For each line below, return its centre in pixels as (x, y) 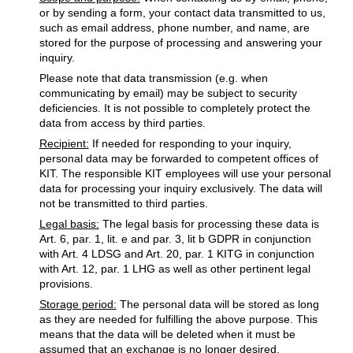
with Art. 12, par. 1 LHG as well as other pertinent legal (175, 268)
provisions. (66, 283)
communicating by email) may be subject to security (168, 93)
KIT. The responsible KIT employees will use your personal (185, 173)
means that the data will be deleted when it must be (167, 334)
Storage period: (78, 304)
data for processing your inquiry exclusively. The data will (180, 188)
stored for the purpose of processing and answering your (180, 42)
